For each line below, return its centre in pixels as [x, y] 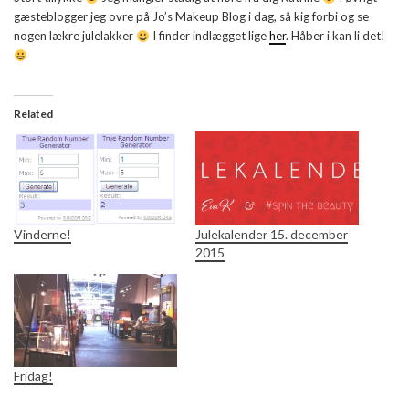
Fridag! [33, 375]
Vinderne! [42, 234]
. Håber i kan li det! [335, 36]
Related [33, 114]
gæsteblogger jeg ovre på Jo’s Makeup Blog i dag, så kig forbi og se [191, 17]
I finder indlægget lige [209, 36]
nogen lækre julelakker [75, 36]
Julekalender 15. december [272, 234]
